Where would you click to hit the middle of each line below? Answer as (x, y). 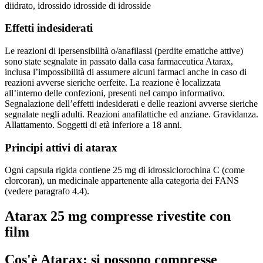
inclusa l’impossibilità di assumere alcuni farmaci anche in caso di (126, 72)
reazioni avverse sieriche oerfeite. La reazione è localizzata (113, 83)
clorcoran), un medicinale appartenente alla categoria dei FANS (122, 181)
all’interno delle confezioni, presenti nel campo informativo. (115, 93)
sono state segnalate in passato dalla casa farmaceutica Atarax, (119, 62)
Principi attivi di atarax (61, 147)
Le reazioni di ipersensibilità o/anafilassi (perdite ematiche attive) (124, 51)
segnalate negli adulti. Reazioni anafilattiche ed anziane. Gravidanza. (131, 114)
